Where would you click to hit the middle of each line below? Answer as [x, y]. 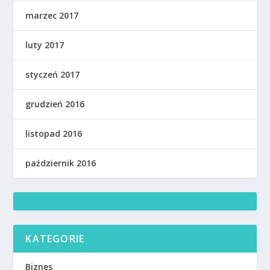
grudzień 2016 [55, 104]
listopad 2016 [54, 134]
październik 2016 [61, 163]
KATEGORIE [55, 239]
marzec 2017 [52, 16]
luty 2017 [45, 45]
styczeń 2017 [53, 75]
